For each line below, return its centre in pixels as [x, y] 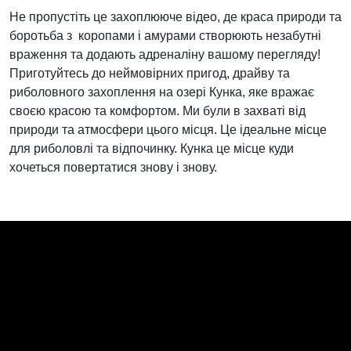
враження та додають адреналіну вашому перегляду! [165, 54]
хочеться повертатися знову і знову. [113, 167]
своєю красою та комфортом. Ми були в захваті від [157, 111]
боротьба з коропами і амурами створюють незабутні [165, 36]
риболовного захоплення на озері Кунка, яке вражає [162, 92]
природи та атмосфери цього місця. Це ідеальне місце [168, 130]
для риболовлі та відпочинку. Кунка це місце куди [152, 148]
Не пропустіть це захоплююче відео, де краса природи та [175, 17]
